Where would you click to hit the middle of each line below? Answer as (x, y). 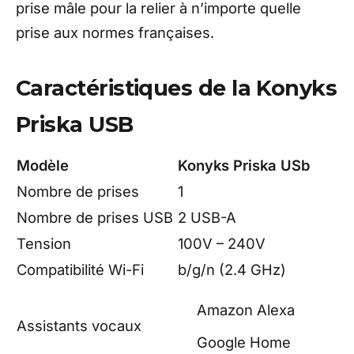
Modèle (43, 166)
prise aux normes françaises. (115, 33)
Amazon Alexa (246, 310)
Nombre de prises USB (95, 218)
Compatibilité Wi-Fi (80, 270)
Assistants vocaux (79, 326)
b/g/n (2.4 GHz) (232, 270)
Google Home (244, 342)
